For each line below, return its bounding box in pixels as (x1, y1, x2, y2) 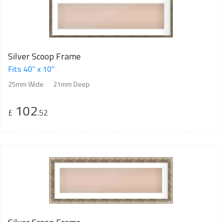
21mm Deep (53, 78, 90, 89)
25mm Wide (8, 78, 44, 89)
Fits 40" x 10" (8, 62, 55, 75)
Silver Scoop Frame (8, 49, 81, 63)
